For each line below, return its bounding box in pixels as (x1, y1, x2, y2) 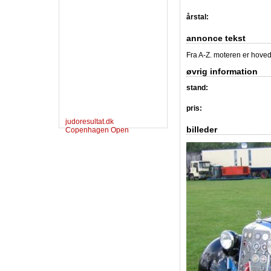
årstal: (186, 12, 209, 21)
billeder (186, 125, 217, 135)
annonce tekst (186, 33, 246, 43)
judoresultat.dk (65, 117, 114, 126)
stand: (186, 83, 208, 93)
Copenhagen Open (65, 125, 129, 134)
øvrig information (186, 66, 258, 76)
